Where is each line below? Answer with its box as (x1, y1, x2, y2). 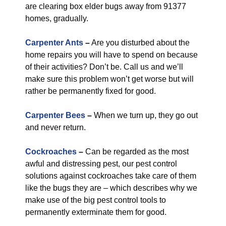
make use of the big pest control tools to (25, 196, 166, 204)
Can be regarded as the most (83, 147, 189, 156)
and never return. (25, 123, 86, 132)
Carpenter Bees (25, 111, 85, 120)
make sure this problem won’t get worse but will (25, 75, 194, 83)
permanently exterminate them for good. (25, 208, 166, 216)
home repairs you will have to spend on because (25, 50, 198, 59)
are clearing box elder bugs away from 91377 (25, 2, 186, 11)
